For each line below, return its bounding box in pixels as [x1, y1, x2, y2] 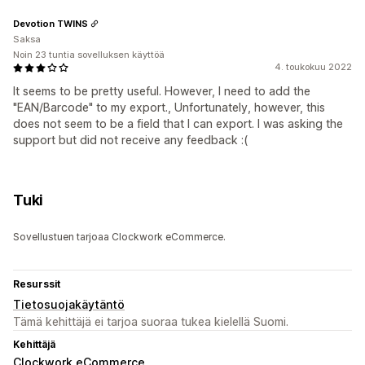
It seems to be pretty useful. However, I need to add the [13, 84, 310, 99]
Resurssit [13, 278, 60, 291]
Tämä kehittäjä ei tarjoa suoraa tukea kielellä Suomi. [13, 314, 288, 329]
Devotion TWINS [13, 17, 88, 29]
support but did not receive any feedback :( [13, 133, 248, 147]
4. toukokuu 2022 [275, 61, 352, 73]
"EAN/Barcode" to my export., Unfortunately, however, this [13, 100, 325, 115]
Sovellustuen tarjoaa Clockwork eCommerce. [13, 231, 226, 244]
